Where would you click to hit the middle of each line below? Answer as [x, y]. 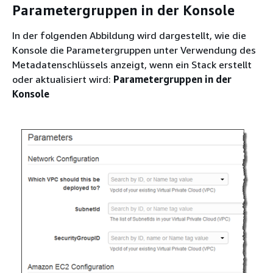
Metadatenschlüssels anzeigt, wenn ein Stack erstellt [132, 65]
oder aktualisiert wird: [63, 80]
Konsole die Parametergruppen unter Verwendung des [134, 50]
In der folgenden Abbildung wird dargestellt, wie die [129, 36]
